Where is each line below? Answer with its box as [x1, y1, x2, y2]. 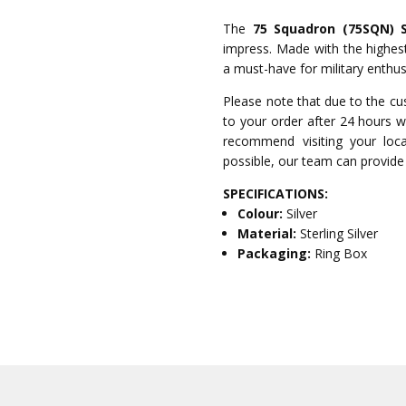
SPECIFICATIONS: [223, 184, 329, 202]
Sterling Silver [300, 224, 379, 242]
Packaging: [237, 244, 315, 262]
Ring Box [314, 244, 368, 262]
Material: [237, 224, 301, 242]
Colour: [237, 204, 287, 222]
